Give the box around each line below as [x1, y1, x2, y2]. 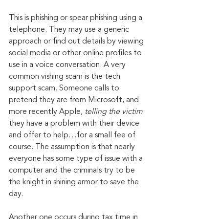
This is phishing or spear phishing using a [9, 14, 144, 22]
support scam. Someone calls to [9, 85, 121, 93]
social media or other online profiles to [9, 49, 144, 58]
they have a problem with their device [9, 120, 141, 128]
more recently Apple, [9, 108, 85, 116]
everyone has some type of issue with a [9, 155, 145, 163]
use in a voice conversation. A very [9, 61, 128, 69]
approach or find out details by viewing [9, 38, 146, 46]
